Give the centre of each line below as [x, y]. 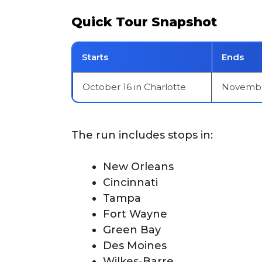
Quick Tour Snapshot [144, 22]
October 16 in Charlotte [134, 87]
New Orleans [138, 167]
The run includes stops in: [142, 135]
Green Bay [132, 230]
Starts [95, 57]
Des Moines [135, 246]
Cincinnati [130, 182]
